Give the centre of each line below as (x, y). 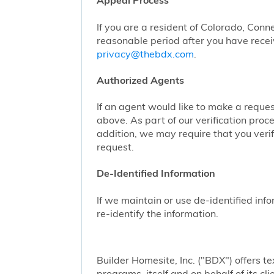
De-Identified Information (156, 173)
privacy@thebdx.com (145, 54)
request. (115, 147)
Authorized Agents (140, 80)
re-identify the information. (157, 213)
